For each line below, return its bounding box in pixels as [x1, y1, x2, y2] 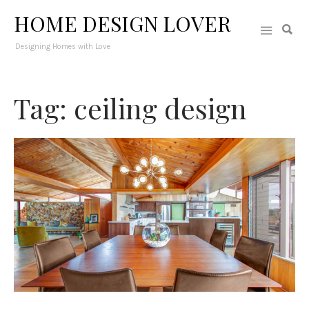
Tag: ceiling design [14, 90, 247, 126]
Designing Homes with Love [15, 42, 110, 51]
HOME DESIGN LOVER [14, 10, 231, 37]
